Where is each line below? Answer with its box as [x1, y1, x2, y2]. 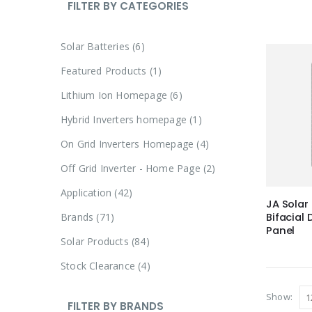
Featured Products [61, 63, 147, 77]
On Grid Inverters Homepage [61, 136, 194, 150]
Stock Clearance [61, 258, 135, 272]
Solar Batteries [61, 39, 130, 53]
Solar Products [61, 234, 129, 248]
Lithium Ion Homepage [61, 88, 167, 102]
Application [61, 185, 112, 199]
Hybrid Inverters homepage [61, 112, 187, 126]
